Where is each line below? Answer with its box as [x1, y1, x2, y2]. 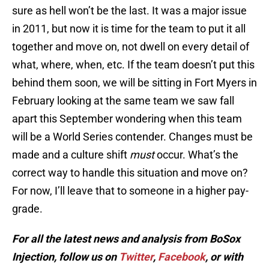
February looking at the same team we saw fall [12, 94, 234, 107]
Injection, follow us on [12, 250, 119, 264]
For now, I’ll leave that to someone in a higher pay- [12, 184, 249, 198]
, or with [205, 250, 243, 264]
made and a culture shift [12, 148, 130, 162]
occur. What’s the [154, 148, 238, 162]
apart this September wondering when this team [12, 112, 242, 125]
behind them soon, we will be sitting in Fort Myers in [12, 76, 257, 89]
